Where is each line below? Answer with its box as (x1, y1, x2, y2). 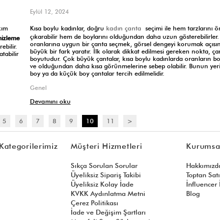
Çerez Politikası (70, 198, 118, 207)
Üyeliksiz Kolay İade (70, 180, 134, 188)
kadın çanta (106, 24, 141, 32)
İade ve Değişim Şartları (70, 208, 146, 216)
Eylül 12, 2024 (29, 8, 69, 16)
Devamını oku (29, 97, 71, 105)
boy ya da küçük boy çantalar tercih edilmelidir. (29, 69, 165, 77)
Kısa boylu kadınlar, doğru (29, 24, 106, 32)
